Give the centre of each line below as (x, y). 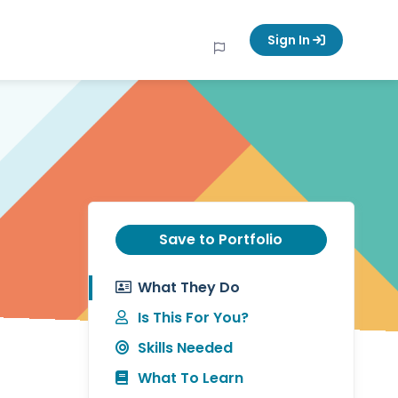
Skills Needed (185, 348)
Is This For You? (193, 318)
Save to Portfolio (221, 239)
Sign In (291, 40)
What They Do (188, 287)
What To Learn (190, 378)
